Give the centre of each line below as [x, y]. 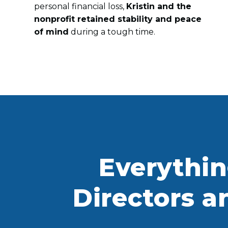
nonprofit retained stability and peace [118, 19]
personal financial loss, [80, 6]
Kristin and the [159, 6]
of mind [52, 32]
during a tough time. [112, 32]
